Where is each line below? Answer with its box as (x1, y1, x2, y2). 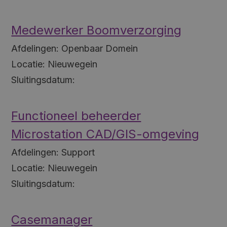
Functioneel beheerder (11, 108, 141, 123)
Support (61, 146, 95, 158)
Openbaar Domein (61, 43, 138, 54)
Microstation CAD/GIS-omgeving (11, 126, 200, 141)
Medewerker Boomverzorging (11, 22, 182, 37)
